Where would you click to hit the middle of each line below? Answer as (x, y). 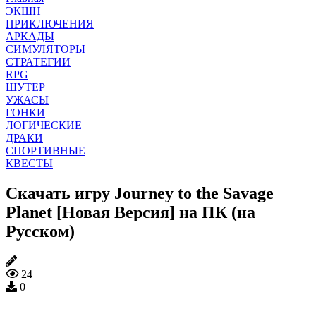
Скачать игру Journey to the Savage (140, 193)
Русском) (40, 231)
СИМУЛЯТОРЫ (45, 49)
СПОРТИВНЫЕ (45, 150)
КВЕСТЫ (29, 163)
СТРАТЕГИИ (38, 61)
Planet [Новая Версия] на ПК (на (130, 212)
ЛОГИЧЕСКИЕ (44, 125)
